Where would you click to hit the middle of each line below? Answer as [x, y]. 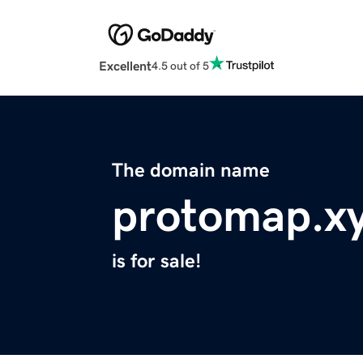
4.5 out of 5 [180, 65]
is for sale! [156, 261]
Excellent [125, 66]
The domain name [191, 171]
